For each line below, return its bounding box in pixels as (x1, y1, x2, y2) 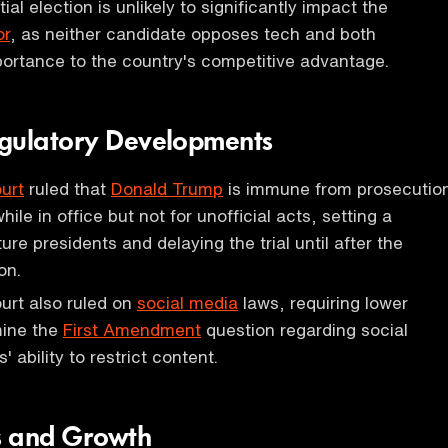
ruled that (24, 180, 111, 197)
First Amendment (63, 321, 201, 338)
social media (137, 294, 238, 311)
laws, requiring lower (238, 294, 408, 311)
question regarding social (201, 321, 408, 338)
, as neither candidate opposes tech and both (10, 25, 376, 42)
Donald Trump (111, 180, 223, 197)
